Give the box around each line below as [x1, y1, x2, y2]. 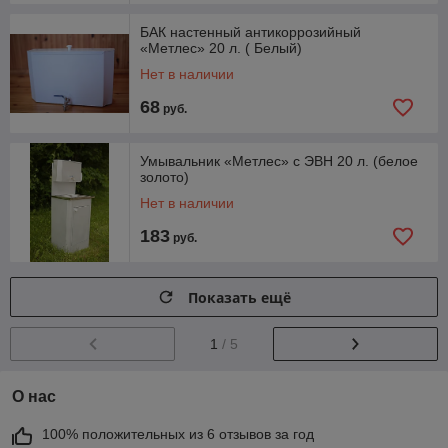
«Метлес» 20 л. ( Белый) [140, 40, 302, 56]
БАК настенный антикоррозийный [140, 24, 361, 40]
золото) [140, 169, 189, 185]
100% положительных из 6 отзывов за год [42, 425, 314, 442]
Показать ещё [188, 287, 291, 307]
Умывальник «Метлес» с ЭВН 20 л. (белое [140, 153, 418, 169]
